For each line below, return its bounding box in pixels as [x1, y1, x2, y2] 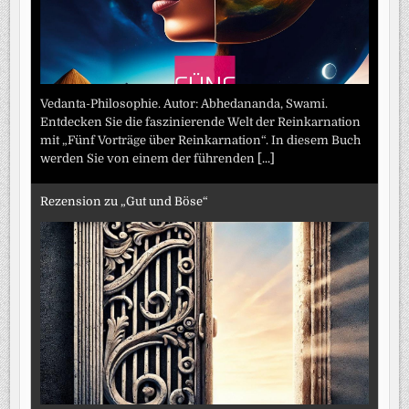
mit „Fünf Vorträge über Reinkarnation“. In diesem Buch [40, 133, 362, 148]
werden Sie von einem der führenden [40, 152, 258, 166]
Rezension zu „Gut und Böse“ [40, 194, 209, 208]
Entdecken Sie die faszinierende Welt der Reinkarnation [40, 115, 362, 130]
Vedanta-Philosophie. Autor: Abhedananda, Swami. [40, 97, 329, 111]
